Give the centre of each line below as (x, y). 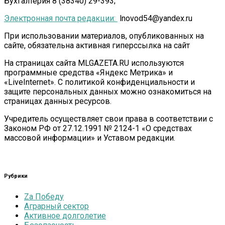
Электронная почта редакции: (61, 19)
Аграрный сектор (57, 206)
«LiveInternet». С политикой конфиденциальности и (99, 82)
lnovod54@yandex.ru (155, 19)
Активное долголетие (65, 216)
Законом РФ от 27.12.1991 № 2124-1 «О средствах (98, 129)
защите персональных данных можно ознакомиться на (108, 92)
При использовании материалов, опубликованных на (104, 36)
